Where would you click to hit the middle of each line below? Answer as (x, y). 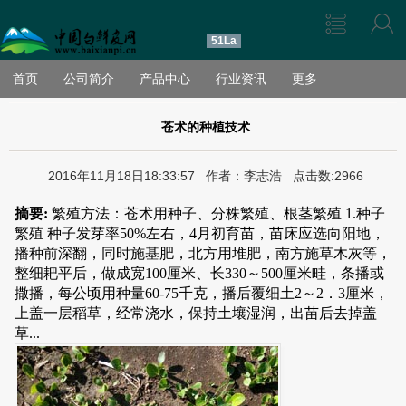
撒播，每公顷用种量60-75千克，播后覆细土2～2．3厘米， (202, 294)
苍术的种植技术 (206, 127)
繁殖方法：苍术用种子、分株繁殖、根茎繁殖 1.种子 (217, 214)
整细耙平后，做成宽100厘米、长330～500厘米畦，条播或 (199, 274)
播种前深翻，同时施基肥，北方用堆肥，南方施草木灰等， (203, 254)
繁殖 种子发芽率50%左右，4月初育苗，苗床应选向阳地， (200, 234)
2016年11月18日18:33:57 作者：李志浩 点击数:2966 (206, 176)
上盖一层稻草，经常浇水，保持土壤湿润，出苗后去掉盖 (196, 314)
